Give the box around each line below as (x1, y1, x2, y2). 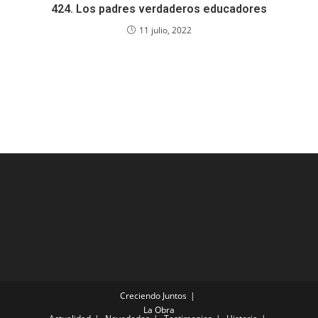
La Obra (143, 304, 175, 316)
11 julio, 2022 (138, 24, 192, 36)
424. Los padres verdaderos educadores (51, 2, 267, 16)
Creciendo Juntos (119, 290, 187, 302)
